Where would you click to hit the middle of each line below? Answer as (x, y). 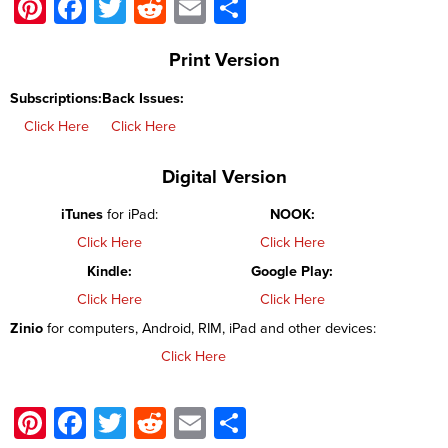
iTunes (81, 215)
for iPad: (130, 215)
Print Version (224, 60)
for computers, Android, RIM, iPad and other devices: (211, 329)
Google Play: (292, 272)
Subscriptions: (56, 98)
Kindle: (109, 272)
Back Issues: (143, 98)
